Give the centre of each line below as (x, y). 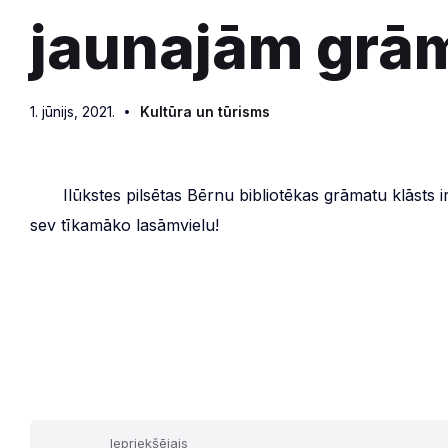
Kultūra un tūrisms (205, 111)
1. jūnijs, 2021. (72, 111)
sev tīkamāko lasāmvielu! (124, 225)
